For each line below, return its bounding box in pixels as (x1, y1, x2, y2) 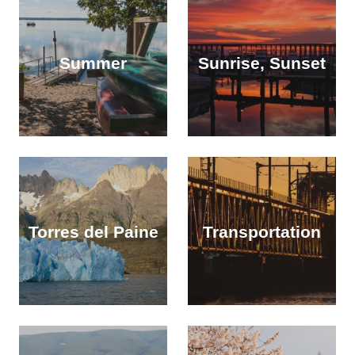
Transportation (203, 222, 321, 240)
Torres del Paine (28, 222, 158, 240)
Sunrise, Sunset (198, 53, 326, 71)
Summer (59, 53, 127, 71)
